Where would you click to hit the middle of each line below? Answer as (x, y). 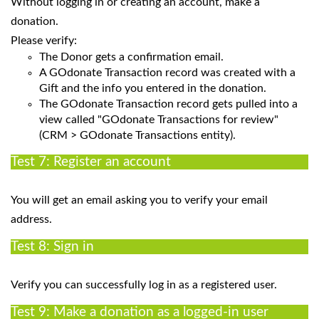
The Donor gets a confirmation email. (131, 57)
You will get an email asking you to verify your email (139, 200)
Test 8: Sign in (52, 246)
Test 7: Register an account (91, 162)
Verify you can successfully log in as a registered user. (144, 284)
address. (33, 219)
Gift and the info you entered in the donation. (153, 88)
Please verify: (44, 40)
